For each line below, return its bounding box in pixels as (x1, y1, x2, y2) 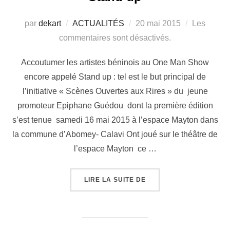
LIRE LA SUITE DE (84, 176, 146, 184)
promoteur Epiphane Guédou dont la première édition (17, 101, 213, 110)
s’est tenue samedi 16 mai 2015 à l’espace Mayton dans (12, 116, 218, 125)
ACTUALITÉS (72, 19, 124, 28)
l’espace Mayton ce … (73, 144, 157, 154)
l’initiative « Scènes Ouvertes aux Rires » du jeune (22, 87, 208, 96)
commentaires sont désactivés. (59, 33, 171, 43)
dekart (39, 19, 61, 28)
